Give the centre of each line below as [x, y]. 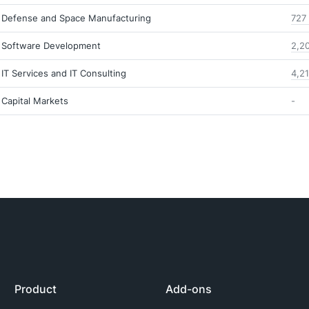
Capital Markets [35, 101]
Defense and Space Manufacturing [76, 18]
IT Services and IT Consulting [64, 73]
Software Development [51, 46]
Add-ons [188, 289]
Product [36, 289]
